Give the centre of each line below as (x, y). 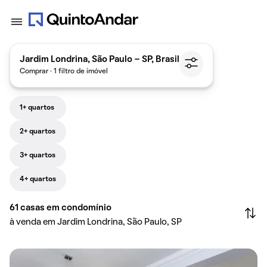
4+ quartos (38, 179)
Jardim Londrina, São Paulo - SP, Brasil (100, 59)
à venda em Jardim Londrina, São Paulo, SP (96, 222)
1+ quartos (37, 108)
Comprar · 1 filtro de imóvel (64, 71)
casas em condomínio (66, 208)
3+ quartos (38, 156)
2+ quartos (38, 132)
